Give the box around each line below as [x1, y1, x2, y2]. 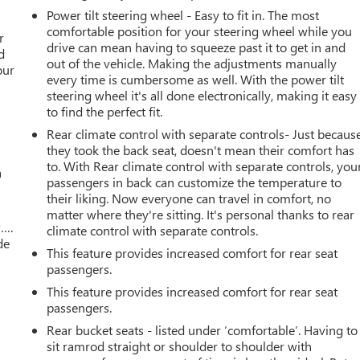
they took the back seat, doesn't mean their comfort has [47, 141, 355, 158]
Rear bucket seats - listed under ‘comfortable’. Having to [47, 321, 358, 338]
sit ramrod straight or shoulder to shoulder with [47, 337, 313, 354]
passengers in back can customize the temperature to [47, 173, 342, 190]
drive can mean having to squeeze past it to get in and [47, 38, 346, 55]
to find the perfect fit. [47, 102, 163, 120]
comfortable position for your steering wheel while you [47, 22, 353, 39]
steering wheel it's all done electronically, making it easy [47, 86, 358, 104]
